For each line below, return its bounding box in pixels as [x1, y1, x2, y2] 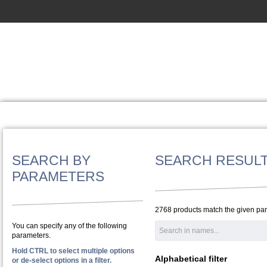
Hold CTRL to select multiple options [12, 247, 135, 255]
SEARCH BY [12, 153, 91, 168]
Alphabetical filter [155, 254, 227, 263]
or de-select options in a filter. [12, 256, 111, 265]
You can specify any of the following [12, 222, 127, 230]
